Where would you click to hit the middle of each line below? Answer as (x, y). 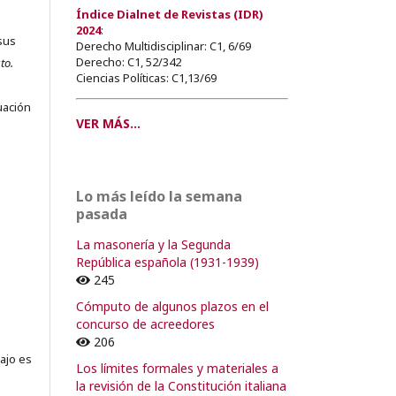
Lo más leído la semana (159, 196)
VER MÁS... (108, 123)
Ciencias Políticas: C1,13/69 (146, 77)
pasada (102, 213)
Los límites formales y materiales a (177, 368)
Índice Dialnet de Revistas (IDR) (170, 14)
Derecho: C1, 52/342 (129, 61)
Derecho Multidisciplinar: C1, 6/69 (164, 46)
